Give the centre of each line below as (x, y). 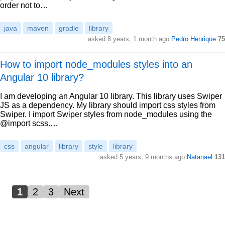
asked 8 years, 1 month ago (130, 39)
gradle (69, 28)
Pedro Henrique (194, 39)
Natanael (200, 157)
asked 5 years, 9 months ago (143, 157)
